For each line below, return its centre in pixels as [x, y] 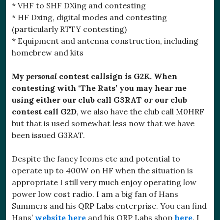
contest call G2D [44, 111]
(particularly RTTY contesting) [69, 29]
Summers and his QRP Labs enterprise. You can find [109, 206]
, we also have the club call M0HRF [140, 111]
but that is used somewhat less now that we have [103, 123]
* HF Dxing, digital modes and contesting [89, 17]
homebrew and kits [48, 52]
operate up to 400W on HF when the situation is [102, 170]
